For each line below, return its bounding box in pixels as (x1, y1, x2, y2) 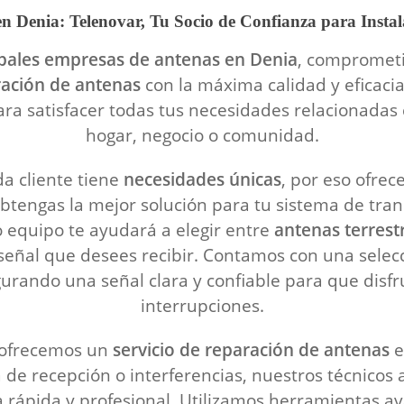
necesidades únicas (124, 168, 281, 190)
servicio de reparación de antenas (113, 338, 390, 361)
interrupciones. (140, 294, 264, 317)
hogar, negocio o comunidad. (85, 124, 319, 146)
